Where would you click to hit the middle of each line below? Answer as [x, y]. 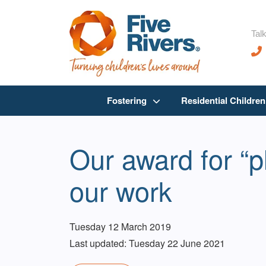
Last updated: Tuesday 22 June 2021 [147, 243]
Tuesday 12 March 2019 [120, 227]
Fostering [126, 101]
